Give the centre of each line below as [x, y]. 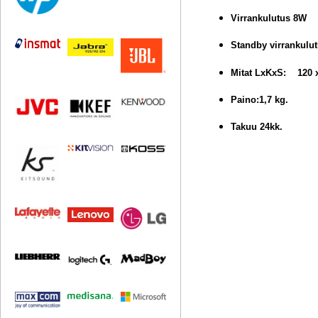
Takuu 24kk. [257, 127]
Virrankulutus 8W [269, 18]
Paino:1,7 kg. [260, 99]
